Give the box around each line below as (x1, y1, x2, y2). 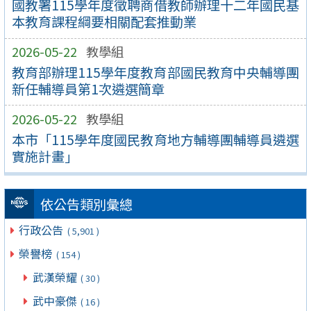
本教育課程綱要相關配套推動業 (11, 12, 196, 32)
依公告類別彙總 (40, 194, 133, 215)
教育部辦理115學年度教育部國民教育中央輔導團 (11, 62, 300, 82)
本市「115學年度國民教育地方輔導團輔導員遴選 (11, 129, 300, 149)
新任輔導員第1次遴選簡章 (11, 78, 165, 99)
